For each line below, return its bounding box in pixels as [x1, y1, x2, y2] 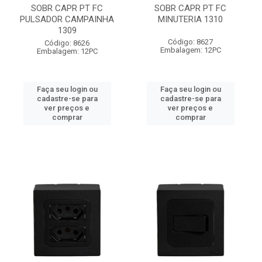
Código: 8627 [168, 37, 213, 46]
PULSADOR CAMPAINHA [20, 14, 114, 25]
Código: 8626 [44, 39, 89, 47]
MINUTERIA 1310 [158, 14, 223, 25]
